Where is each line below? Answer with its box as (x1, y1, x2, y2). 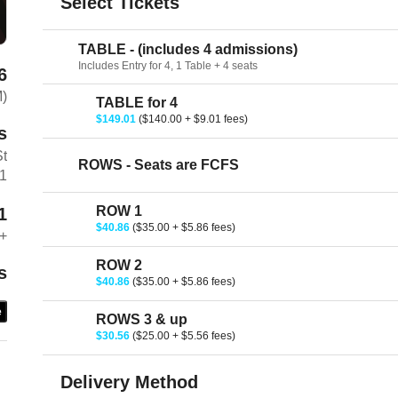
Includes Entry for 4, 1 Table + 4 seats (78, 60, 259, 72)
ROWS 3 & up (96, 312, 188, 327)
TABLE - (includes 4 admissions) (78, 42, 298, 57)
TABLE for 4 (96, 95, 179, 110)
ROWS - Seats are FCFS (78, 157, 240, 172)
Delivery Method (60, 372, 199, 392)
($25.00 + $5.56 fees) (132, 330, 236, 342)
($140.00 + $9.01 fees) (139, 113, 249, 125)
